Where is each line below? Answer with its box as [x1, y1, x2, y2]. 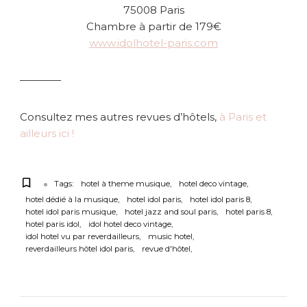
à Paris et [219, 110, 267, 123]
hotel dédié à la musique [25, 194, 118, 204]
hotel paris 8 [225, 206, 271, 217]
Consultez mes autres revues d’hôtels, [20, 110, 219, 123]
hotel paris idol [25, 219, 79, 229]
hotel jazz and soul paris [125, 206, 217, 217]
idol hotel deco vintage [88, 219, 171, 229]
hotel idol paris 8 [190, 194, 250, 204]
